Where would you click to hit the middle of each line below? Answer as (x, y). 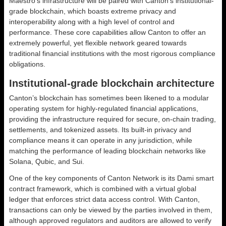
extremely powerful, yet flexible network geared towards (98, 43)
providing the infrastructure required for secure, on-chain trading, (112, 119)
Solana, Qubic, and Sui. (48, 161)
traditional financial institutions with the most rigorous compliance (112, 53)
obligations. (29, 64)
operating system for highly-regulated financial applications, (104, 108)
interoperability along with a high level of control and (92, 21)
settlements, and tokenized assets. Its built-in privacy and (100, 129)
